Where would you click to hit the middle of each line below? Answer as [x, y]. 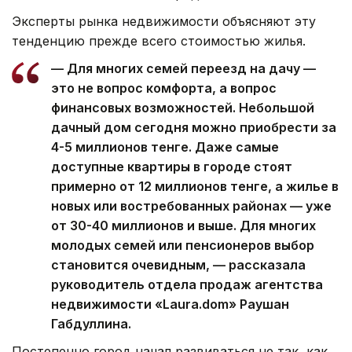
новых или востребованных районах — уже [191, 205]
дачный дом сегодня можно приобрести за [194, 127]
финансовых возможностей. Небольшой [183, 107]
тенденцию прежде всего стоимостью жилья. [159, 40]
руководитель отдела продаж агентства [187, 284]
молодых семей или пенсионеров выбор [183, 245]
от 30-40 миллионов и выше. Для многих [183, 225]
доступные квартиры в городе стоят [172, 166]
